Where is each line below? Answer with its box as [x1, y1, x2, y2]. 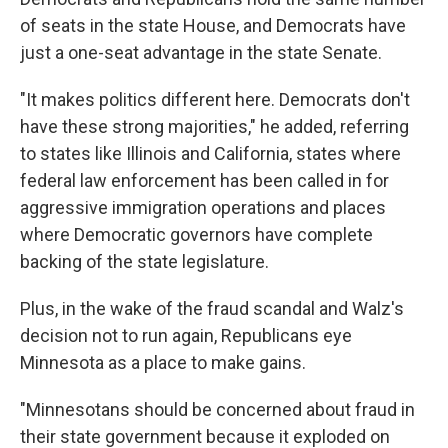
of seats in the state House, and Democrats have [20, 14, 406, 36]
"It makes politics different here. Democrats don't [20, 88, 410, 110]
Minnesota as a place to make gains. [20, 351, 306, 373]
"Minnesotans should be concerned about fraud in [20, 398, 415, 420]
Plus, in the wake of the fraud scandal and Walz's [20, 297, 404, 319]
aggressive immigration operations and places [20, 196, 386, 218]
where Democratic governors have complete [20, 223, 373, 245]
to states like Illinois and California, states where [20, 142, 401, 164]
